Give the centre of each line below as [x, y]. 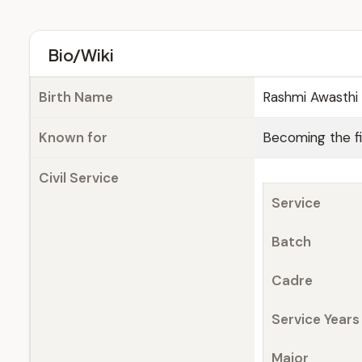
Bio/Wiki [81, 55]
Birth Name [76, 97]
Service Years [316, 319]
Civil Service [79, 178]
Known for [73, 137]
